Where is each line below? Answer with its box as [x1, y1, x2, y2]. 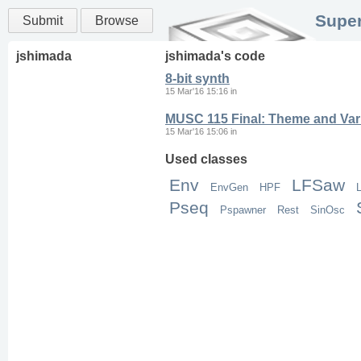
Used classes [165, 152, 247, 166]
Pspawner [220, 204, 266, 216]
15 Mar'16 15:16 [165, 86, 228, 96]
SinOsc [310, 204, 345, 216]
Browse [95, 14, 139, 27]
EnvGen [210, 181, 248, 193]
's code [221, 49, 265, 63]
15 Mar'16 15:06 [165, 127, 228, 136]
